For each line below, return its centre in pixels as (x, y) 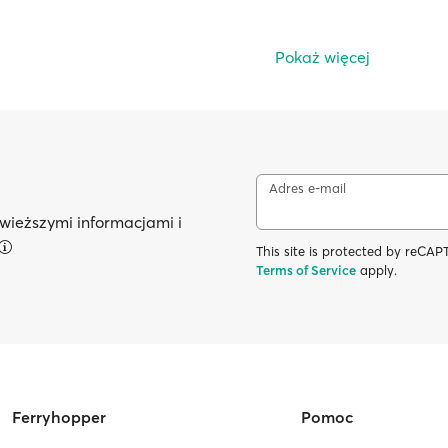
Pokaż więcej (322, 57)
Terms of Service (306, 270)
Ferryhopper (59, 417)
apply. (376, 270)
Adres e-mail (307, 188)
